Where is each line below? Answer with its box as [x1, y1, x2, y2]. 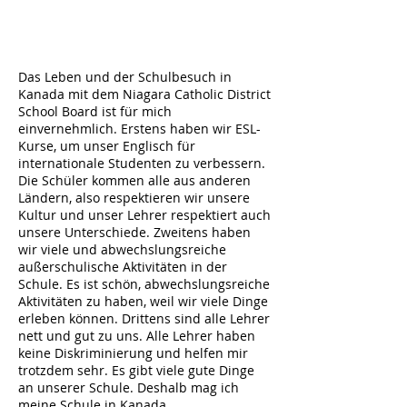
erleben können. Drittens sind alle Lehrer [18, 310, 270, 327]
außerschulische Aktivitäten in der [18, 258, 227, 275]
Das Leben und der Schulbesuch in [18, 68, 232, 85]
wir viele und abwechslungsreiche [18, 241, 226, 258]
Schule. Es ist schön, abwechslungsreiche [18, 275, 270, 293]
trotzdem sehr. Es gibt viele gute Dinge [18, 362, 254, 379]
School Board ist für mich [18, 103, 172, 120]
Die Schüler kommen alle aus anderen [18, 172, 251, 189]
